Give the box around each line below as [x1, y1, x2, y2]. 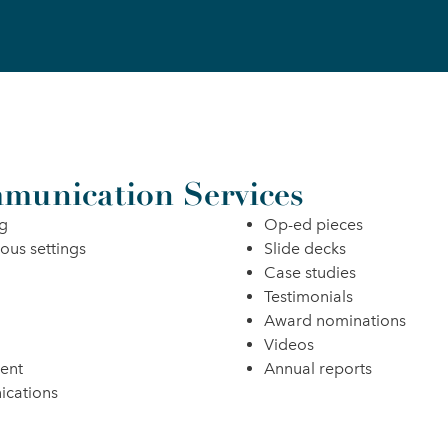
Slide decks [263, 239, 346, 258]
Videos [263, 335, 314, 354]
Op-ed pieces [263, 215, 363, 234]
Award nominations [263, 311, 406, 330]
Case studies [263, 263, 356, 282]
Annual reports [263, 359, 372, 378]
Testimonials [263, 287, 353, 306]
